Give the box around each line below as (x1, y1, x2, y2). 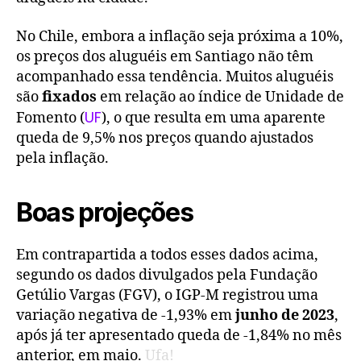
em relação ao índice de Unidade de (100, 87, 344, 106)
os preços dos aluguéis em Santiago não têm (16, 47, 313, 66)
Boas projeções (16, 196, 193, 228)
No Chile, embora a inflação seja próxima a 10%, (16, 27, 343, 46)
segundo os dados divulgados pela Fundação (16, 265, 317, 284)
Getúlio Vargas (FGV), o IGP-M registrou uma (16, 285, 318, 305)
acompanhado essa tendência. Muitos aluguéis (16, 67, 334, 86)
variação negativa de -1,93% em (16, 305, 235, 325)
